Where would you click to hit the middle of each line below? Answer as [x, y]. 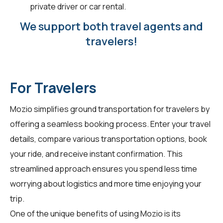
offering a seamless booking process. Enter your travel [110, 124]
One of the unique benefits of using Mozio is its [95, 213]
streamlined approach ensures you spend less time [104, 168]
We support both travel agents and [111, 26]
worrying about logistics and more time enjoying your [106, 183]
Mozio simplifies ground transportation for [88, 109]
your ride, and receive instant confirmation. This [96, 154]
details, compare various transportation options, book [109, 139]
